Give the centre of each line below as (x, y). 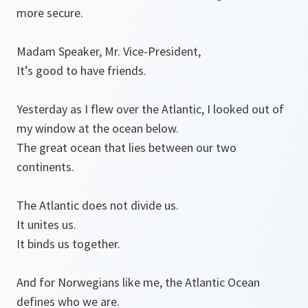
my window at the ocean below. (98, 129)
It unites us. (46, 225)
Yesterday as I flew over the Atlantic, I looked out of (150, 109)
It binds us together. (68, 244)
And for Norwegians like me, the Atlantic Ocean (138, 283)
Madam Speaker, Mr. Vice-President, (109, 52)
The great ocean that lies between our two (126, 148)
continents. (45, 167)
